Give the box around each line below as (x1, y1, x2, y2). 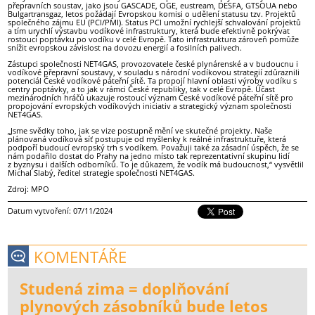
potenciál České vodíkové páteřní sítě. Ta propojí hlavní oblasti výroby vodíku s (8, 75, 297, 86)
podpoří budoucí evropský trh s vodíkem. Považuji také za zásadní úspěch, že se (8, 142, 300, 153)
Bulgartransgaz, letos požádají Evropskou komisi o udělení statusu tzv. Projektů (8, 8, 297, 19)
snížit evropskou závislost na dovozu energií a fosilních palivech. (8, 41, 243, 53)
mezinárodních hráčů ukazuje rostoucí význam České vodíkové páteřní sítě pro (8, 91, 294, 103)
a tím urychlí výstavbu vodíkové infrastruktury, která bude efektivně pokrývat (8, 25, 290, 36)
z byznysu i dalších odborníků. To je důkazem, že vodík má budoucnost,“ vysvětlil (8, 159, 304, 170)
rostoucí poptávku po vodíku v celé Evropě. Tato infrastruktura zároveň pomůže (8, 33, 300, 44)
